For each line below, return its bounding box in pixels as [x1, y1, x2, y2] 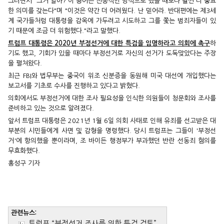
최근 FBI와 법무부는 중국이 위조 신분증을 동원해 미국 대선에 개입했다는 [8, 72, 216, 79]
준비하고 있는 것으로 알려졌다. [8, 105, 94, 112]
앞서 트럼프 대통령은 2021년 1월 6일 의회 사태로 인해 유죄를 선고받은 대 [8, 117, 216, 124]
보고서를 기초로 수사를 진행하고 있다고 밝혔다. [8, 82, 140, 89]
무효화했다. [8, 147, 40, 154]
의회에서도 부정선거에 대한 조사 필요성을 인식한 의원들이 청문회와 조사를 [8, 95, 216, 102]
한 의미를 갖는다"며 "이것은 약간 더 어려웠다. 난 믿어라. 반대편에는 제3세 [8, 7, 216, 14]
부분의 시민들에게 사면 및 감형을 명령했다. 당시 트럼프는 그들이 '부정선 [8, 127, 216, 134]
